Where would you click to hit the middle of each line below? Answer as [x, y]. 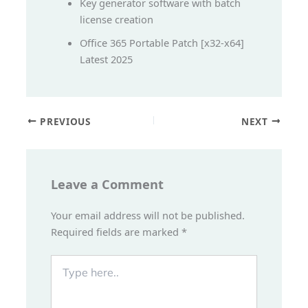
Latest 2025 [107, 59]
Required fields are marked [117, 232]
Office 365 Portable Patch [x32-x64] [162, 42]
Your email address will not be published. [148, 216]
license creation [117, 19]
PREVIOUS [64, 121]
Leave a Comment [108, 184]
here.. [64, 275]
